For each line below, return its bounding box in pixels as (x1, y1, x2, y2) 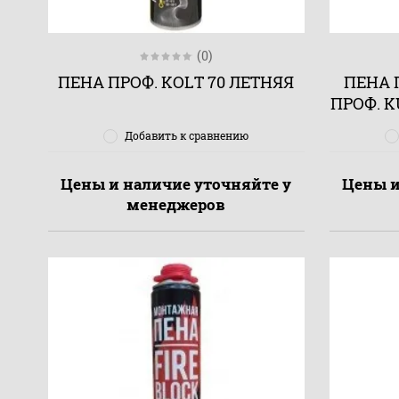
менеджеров (126, 194, 226, 216)
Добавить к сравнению (125, 127, 249, 142)
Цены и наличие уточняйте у (61, 174, 292, 195)
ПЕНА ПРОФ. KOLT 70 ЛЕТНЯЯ (58, 70, 295, 93)
